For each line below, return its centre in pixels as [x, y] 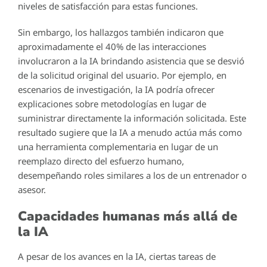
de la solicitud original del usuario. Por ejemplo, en [122, 75]
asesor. [32, 189]
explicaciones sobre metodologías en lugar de [112, 103]
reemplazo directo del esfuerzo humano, [101, 161]
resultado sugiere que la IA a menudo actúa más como [130, 132]
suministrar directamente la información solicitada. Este [132, 118]
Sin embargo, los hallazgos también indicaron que [121, 32]
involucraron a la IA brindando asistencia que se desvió [131, 60]
